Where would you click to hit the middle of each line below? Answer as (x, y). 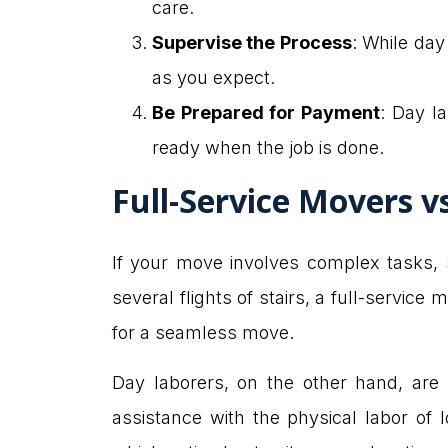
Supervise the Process (252, 43)
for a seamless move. (203, 333)
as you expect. (213, 78)
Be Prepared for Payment (266, 113)
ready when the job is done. (268, 148)
